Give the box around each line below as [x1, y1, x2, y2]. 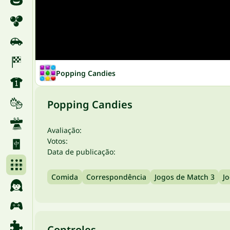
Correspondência [86, 172, 146, 182]
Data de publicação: [47, 147, 116, 157]
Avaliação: [47, 125, 82, 135]
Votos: [47, 136, 68, 146]
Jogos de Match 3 [155, 172, 215, 182]
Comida [51, 172, 78, 182]
